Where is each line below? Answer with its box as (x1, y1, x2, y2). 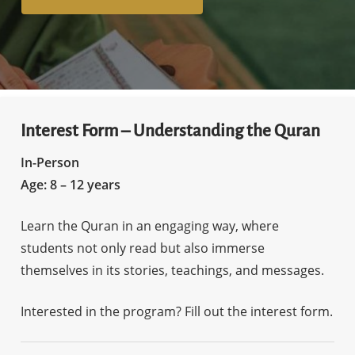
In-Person (20, 153, 79, 171)
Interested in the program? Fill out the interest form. (20, 302, 333, 320)
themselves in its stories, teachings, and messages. (20, 261, 324, 279)
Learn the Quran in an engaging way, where (20, 216, 279, 235)
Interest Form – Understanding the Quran (20, 121, 320, 140)
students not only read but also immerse (20, 239, 265, 257)
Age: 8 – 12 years (20, 175, 120, 193)
